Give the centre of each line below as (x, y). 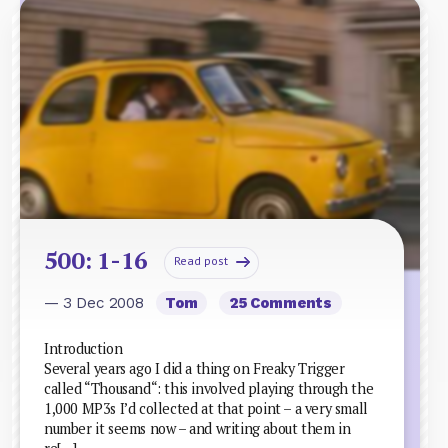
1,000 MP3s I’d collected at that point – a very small (206, 408)
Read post (200, 260)
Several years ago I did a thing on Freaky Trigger (194, 368)
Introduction (83, 348)
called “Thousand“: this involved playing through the (209, 388)
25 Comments (280, 302)
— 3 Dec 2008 (96, 302)
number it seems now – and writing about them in (197, 428)
